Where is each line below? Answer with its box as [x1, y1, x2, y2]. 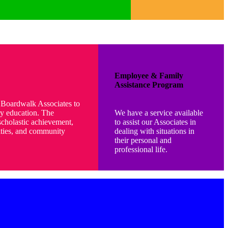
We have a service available [115, 108, 204, 118]
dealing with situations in [115, 127, 195, 136]
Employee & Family [115, 71, 184, 80]
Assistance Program [115, 80, 184, 90]
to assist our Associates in [115, 118, 196, 127]
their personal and [115, 136, 172, 145]
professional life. [115, 145, 168, 154]
